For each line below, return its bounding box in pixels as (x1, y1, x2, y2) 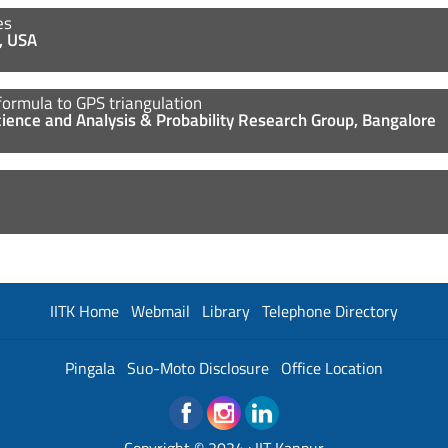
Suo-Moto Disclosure (127, 355, 269, 380)
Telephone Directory (262, 298, 398, 323)
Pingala (65, 355, 115, 380)
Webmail (131, 298, 190, 323)
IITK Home (50, 298, 119, 323)
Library (202, 298, 250, 323)
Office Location (281, 355, 383, 380)
